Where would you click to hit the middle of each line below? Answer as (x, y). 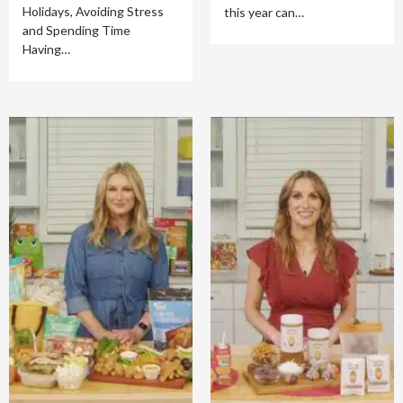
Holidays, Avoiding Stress (93, 11)
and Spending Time (76, 30)
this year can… (264, 12)
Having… (46, 49)
